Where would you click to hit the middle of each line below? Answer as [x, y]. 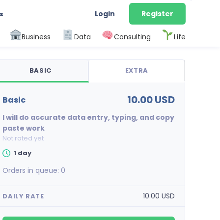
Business [36, 37]
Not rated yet [23, 138]
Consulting [132, 37]
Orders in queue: [32, 170]
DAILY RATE [23, 196]
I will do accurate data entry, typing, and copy [89, 117]
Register [157, 14]
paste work [24, 128]
